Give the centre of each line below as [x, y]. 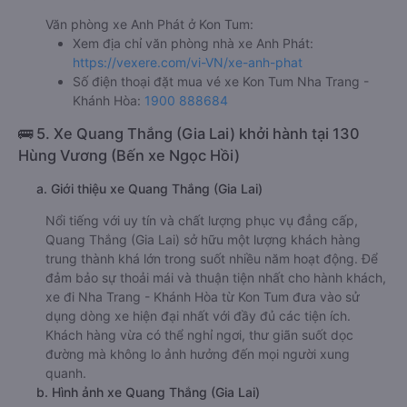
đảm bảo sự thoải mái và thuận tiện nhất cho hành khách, [216, 277]
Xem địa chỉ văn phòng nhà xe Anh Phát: [193, 43]
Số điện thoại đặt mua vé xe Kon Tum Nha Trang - [221, 81]
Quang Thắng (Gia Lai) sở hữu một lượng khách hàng [203, 239]
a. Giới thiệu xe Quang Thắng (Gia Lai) [149, 188]
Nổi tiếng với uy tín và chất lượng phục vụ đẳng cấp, [202, 220]
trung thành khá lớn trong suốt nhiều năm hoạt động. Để [212, 258]
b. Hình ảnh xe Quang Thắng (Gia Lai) [148, 392]
